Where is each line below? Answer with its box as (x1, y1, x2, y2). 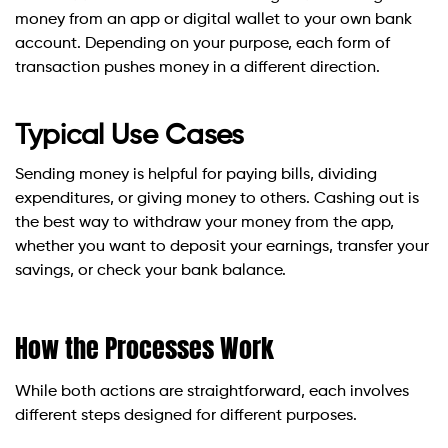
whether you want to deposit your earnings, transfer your (15, 239, 429, 256)
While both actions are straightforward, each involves (15, 384, 409, 401)
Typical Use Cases (15, 122, 245, 151)
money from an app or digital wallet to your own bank (15, 12, 412, 29)
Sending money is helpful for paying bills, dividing (15, 167, 377, 184)
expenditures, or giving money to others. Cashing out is (15, 191, 419, 208)
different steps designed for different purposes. (15, 408, 357, 425)
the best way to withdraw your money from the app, (15, 215, 394, 232)
